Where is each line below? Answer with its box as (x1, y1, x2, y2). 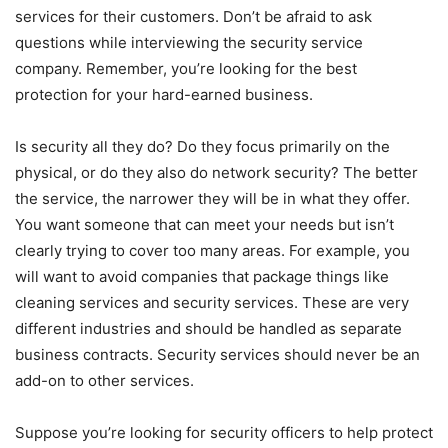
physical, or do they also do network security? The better (15, 162, 418, 182)
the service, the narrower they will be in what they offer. (15, 188, 410, 208)
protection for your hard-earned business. (15, 84, 321, 104)
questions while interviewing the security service (15, 32, 363, 52)
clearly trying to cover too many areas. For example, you (15, 240, 410, 260)
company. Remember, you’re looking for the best (15, 58, 357, 78)
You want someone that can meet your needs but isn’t (15, 214, 394, 234)
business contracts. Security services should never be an (15, 344, 420, 364)
